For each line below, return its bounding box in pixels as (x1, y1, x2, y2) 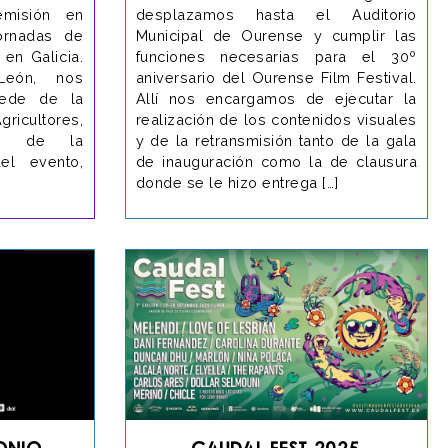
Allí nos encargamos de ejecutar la (135, 89, 417, 107)
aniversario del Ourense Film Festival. (135, 68, 417, 86)
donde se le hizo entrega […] (135, 173, 339, 191)
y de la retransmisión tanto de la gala (135, 131, 417, 149)
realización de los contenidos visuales (135, 110, 417, 128)
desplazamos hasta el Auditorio (135, 5, 417, 23)
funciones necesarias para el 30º (135, 47, 417, 65)
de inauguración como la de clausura (135, 152, 417, 170)
